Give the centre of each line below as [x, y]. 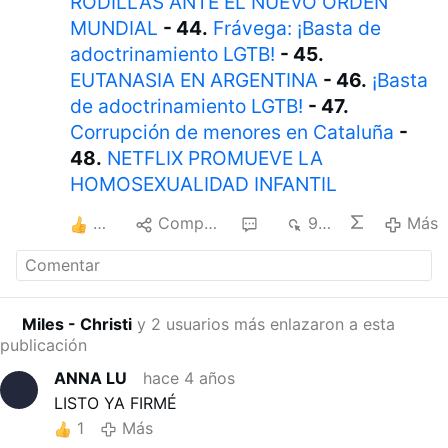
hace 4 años [189, 378]
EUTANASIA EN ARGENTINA [194, 80]
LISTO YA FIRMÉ [116, 403]
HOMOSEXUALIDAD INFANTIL [204, 184]
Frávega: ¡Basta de [297, 28]
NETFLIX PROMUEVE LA [215, 158]
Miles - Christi [77, 324]
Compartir [180, 223]
